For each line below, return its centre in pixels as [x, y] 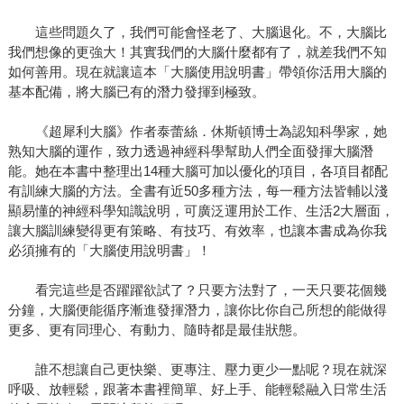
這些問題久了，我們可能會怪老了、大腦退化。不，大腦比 [197, 32]
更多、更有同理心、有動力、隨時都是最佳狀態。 [156, 330]
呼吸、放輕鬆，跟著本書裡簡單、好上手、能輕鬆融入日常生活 [197, 390]
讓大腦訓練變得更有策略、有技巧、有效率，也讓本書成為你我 [197, 231]
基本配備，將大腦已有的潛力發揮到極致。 [136, 92]
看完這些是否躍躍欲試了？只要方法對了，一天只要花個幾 [197, 290]
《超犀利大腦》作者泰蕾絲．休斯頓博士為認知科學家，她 [197, 132]
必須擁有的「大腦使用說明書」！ [109, 251]
